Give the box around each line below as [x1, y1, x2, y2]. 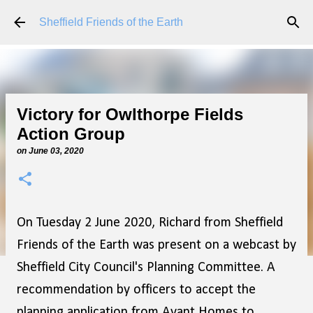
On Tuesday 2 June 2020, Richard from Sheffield [17, 216, 283, 230]
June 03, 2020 [29, 146, 84, 156]
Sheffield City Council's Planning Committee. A [17, 261, 275, 275]
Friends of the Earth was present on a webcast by [17, 238, 296, 252]
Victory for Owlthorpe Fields [17, 105, 243, 124]
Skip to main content [106, 11, 207, 23]
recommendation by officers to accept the [17, 283, 256, 297]
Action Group [17, 124, 125, 143]
